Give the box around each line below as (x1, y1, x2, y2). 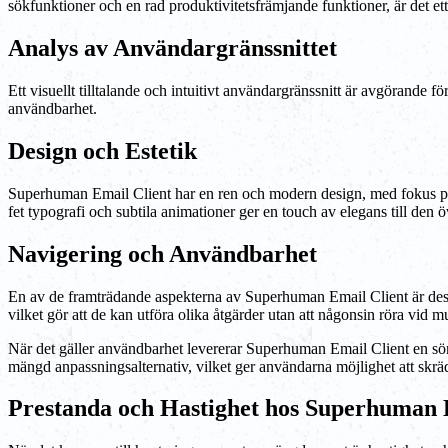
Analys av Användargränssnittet (8, 34, 337, 61)
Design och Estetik (8, 137, 197, 164)
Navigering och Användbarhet (8, 240, 317, 267)
